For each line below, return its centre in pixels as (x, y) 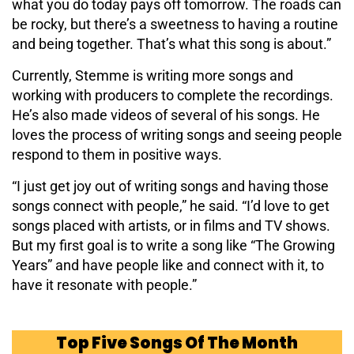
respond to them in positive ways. (117, 154)
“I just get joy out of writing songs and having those (170, 186)
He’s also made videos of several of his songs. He (166, 115)
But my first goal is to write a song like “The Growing (173, 245)
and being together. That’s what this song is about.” (171, 43)
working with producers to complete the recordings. (173, 95)
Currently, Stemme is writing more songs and (153, 75)
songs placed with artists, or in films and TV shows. (171, 225)
